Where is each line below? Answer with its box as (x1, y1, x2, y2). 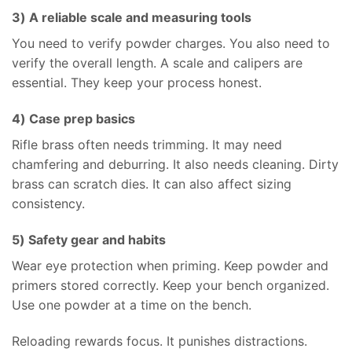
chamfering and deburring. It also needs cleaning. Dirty (12, 156, 339, 172)
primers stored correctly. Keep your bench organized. (12, 277, 329, 293)
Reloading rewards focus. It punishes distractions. (12, 332, 307, 349)
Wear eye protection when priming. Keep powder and (12, 257, 328, 273)
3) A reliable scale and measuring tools (12, 9, 251, 26)
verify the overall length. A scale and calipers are (12, 55, 302, 71)
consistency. (12, 195, 85, 211)
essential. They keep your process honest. (12, 75, 262, 91)
